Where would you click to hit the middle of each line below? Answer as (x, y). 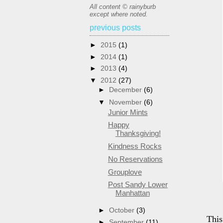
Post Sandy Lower (138, 185)
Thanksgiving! (138, 133)
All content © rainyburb (123, 6)
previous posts (115, 28)
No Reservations (135, 159)
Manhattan (132, 193)
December (127, 90)
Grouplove (125, 172)
